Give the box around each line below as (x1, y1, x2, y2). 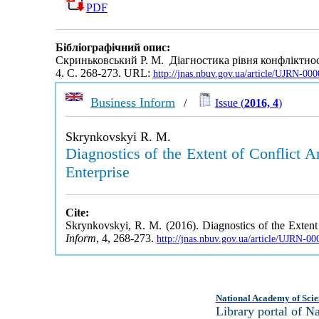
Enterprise (65, 163, 130, 181)
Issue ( (214, 97, 244, 109)
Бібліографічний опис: (55, 41, 170, 54)
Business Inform (90, 95, 175, 110)
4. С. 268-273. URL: (55, 67, 153, 80)
